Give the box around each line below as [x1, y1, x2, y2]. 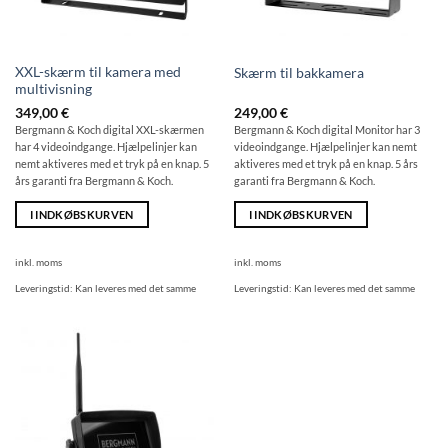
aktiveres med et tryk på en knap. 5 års [233, 157, 418, 171]
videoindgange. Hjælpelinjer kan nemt [233, 140, 417, 154]
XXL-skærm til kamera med [14, 64, 181, 81]
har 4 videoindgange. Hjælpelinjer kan [14, 140, 197, 154]
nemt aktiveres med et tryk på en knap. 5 [14, 157, 209, 171]
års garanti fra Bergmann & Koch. [14, 174, 173, 188]
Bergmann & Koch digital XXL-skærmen [14, 123, 204, 137]
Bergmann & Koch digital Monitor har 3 [233, 123, 420, 137]
